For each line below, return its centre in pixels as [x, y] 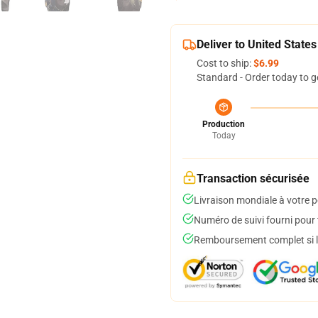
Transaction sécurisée [253, 179]
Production [224, 124]
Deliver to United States [257, 44]
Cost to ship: [225, 63]
